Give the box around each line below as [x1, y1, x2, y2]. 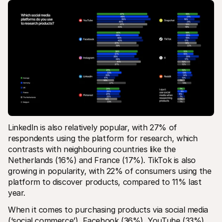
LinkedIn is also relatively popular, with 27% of [8, 122, 177, 132]
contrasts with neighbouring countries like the [8, 144, 176, 154]
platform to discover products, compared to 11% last [8, 176, 202, 187]
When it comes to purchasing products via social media [8, 204, 208, 215]
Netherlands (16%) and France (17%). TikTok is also [8, 155, 196, 165]
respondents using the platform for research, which [8, 133, 198, 143]
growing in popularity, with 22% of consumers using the [8, 166, 212, 176]
